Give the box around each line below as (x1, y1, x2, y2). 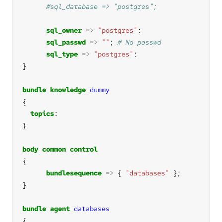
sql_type (46, 49, 78, 58)
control (70, 144, 98, 154)
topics (30, 109, 54, 118)
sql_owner (46, 25, 82, 35)
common (42, 144, 66, 154)
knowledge (50, 85, 86, 94)
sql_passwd (46, 37, 86, 47)
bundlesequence (46, 168, 102, 177)
